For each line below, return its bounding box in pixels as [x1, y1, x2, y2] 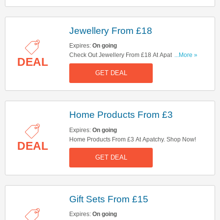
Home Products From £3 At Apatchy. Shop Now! [69, 136, 196, 143]
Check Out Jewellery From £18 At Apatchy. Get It [69, 52, 197, 58]
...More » [174, 52, 197, 58]
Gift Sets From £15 [69, 193, 148, 204]
